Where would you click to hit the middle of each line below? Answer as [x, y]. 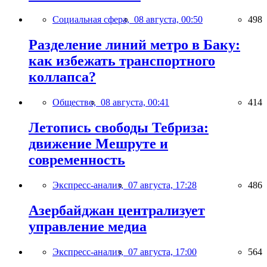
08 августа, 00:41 [135, 103]
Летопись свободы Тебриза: [119, 128]
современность [77, 160]
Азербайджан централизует [117, 210]
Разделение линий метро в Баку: [134, 45]
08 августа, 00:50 [168, 20]
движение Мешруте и [98, 144]
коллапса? [62, 77]
